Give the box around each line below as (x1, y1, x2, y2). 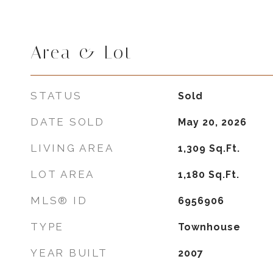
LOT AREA (30, 168, 94, 180)
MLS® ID (30, 194, 88, 207)
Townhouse (177, 221, 241, 233)
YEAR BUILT (30, 247, 108, 259)
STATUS (30, 90, 82, 102)
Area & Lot (30, 42, 133, 63)
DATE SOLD (30, 116, 105, 128)
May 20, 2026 (177, 116, 247, 128)
